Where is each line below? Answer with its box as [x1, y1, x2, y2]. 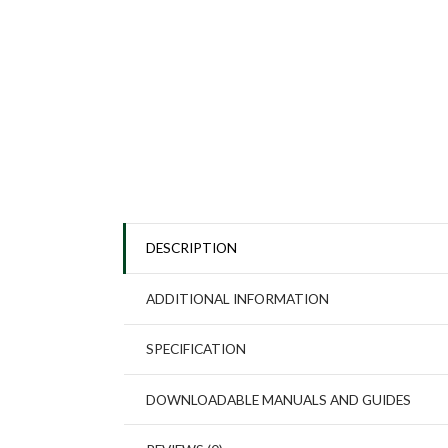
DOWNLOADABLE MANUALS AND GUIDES [145, 390, 411, 408]
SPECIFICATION [145, 340, 246, 358]
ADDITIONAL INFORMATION [145, 289, 329, 307]
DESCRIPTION [145, 239, 237, 257]
